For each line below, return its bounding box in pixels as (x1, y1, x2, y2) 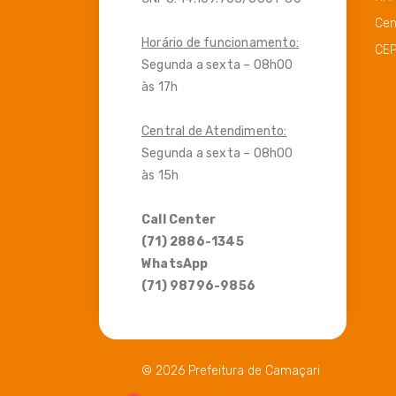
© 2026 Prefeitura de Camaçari (141, 363, 320, 379)
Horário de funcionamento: (141, 35, 299, 51)
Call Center (141, 212, 217, 228)
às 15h (141, 168, 179, 184)
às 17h (141, 80, 179, 95)
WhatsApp (141, 256, 209, 272)
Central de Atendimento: (141, 124, 287, 140)
